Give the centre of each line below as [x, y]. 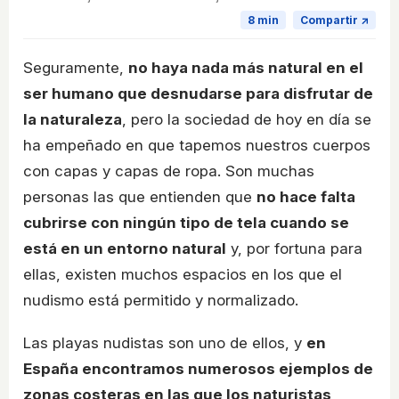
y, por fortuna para [294, 248]
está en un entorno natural [125, 248]
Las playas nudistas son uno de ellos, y [165, 342]
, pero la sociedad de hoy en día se [247, 119]
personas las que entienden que [140, 196]
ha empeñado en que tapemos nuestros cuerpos [197, 145]
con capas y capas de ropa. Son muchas [169, 171]
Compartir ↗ [334, 20]
